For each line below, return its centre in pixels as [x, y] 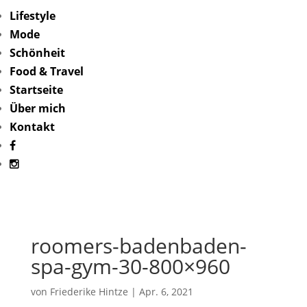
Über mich [38, 108]
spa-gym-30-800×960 [130, 266]
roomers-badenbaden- [138, 246]
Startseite [36, 90]
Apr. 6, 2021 [166, 292]
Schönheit [37, 53]
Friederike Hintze [89, 292]
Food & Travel [47, 71]
